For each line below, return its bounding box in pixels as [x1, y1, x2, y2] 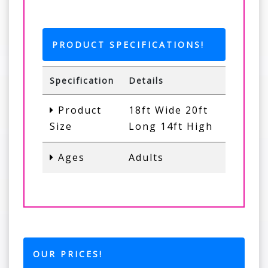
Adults [129, 150, 164, 164]
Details [129, 74, 164, 86]
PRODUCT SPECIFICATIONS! [52, 38, 205, 50]
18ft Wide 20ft [129, 103, 208, 117]
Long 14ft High [129, 119, 213, 133]
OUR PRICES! [33, 248, 103, 260]
